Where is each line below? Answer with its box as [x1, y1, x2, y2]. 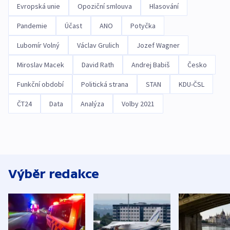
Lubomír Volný [17, 41, 60, 50]
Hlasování [149, 2, 179, 11]
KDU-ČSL [179, 80, 204, 89]
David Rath [82, 60, 114, 70]
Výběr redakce [8, 167, 99, 181]
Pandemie [17, 21, 47, 31]
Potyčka [130, 21, 156, 31]
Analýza [81, 99, 104, 109]
